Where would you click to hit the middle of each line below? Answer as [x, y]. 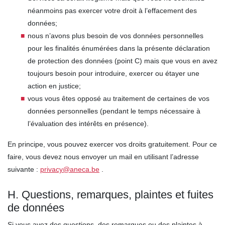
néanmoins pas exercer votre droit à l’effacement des [112, 11]
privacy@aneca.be [70, 169]
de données [36, 208]
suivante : [24, 169]
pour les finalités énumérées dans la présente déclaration [119, 48]
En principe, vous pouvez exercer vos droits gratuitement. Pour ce [112, 144]
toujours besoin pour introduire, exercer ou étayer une [114, 73]
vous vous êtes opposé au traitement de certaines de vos [119, 98]
